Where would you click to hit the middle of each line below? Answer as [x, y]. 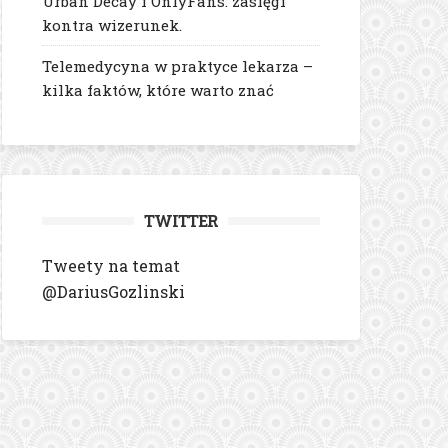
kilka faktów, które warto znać [158, 90]
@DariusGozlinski [113, 291]
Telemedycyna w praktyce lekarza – [177, 66]
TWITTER [181, 220]
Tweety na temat [111, 265]
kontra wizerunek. [114, 25]
